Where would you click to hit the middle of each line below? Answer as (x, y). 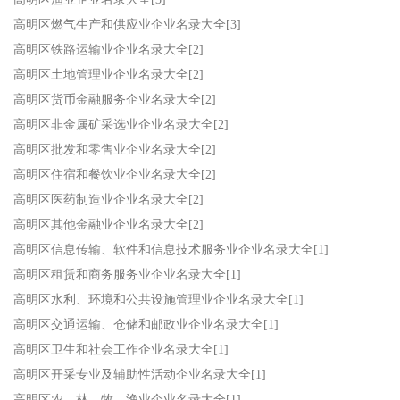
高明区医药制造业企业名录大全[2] (109, 200)
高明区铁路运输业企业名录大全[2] (109, 50)
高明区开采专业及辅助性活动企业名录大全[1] (140, 375)
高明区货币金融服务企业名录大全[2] (115, 100)
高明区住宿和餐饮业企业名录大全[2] (115, 175)
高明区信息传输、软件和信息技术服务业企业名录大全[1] (171, 250)
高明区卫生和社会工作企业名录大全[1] (121, 350)
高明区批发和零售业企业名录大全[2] (115, 150)
